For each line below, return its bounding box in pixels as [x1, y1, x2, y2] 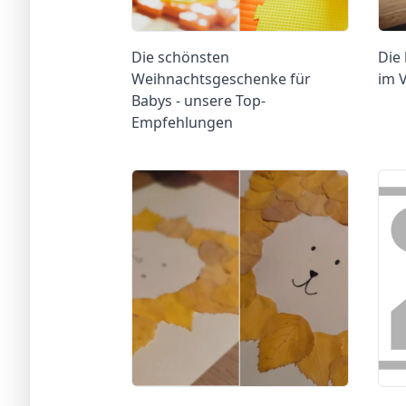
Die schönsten [131, 46, 229, 67]
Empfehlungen [131, 111, 233, 132]
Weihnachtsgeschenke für [131, 68, 311, 89]
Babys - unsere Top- [131, 90, 266, 111]
